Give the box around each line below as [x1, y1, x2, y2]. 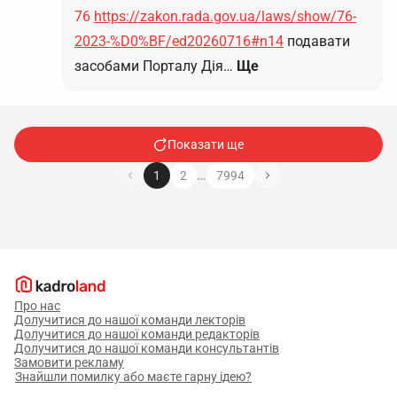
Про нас [14, 299, 60, 313]
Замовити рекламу [14, 355, 124, 370]
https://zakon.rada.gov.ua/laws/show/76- [94, 8, 356, 25]
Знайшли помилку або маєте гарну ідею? [15, 370, 252, 384]
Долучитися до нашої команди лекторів [14, 313, 245, 327]
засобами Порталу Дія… [74, 58, 233, 74]
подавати [284, 33, 350, 50]
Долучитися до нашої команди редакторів [14, 327, 260, 341]
